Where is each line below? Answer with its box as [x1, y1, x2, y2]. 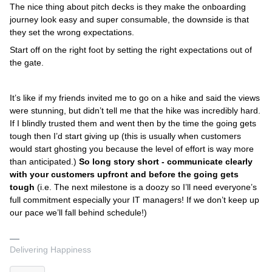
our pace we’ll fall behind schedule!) [10, 208, 147, 218]
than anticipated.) [10, 157, 79, 167]
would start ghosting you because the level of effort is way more [10, 144, 254, 154]
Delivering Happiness [10, 245, 91, 255]
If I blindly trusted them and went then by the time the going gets [10, 118, 256, 129]
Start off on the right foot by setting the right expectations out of [10, 45, 252, 55]
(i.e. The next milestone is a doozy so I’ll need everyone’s [37, 182, 257, 192]
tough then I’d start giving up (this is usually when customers [10, 131, 241, 141]
